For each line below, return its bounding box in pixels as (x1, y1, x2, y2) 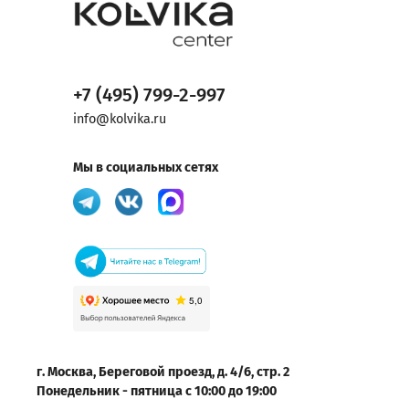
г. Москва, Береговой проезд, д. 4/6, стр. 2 (37, 363, 289, 380)
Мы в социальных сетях (73, 160, 218, 176)
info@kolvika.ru (73, 111, 166, 128)
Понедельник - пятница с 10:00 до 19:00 (37, 383, 277, 399)
